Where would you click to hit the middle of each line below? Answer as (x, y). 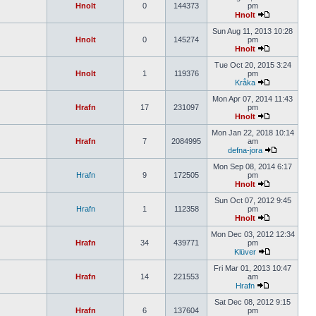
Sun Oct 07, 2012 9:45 (253, 200)
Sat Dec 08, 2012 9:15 (253, 302)
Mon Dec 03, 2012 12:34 (253, 234)
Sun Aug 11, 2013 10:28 (253, 31)
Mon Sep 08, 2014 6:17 (253, 166)
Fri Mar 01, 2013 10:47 (253, 268)
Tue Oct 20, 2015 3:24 (253, 65)
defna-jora (245, 150)
